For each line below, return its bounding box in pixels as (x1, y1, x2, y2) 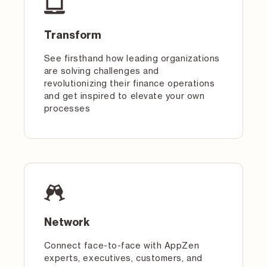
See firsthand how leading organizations (44, 52, 220, 63)
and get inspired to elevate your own (44, 90, 205, 101)
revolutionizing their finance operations (44, 77, 215, 88)
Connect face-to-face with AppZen (44, 240, 200, 250)
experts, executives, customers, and (44, 253, 203, 263)
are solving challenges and (44, 65, 159, 76)
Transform (44, 29, 101, 41)
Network (44, 217, 89, 228)
